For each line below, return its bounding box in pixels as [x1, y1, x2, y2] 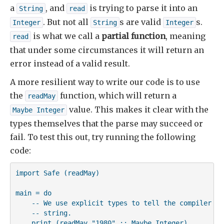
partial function [101, 31, 165, 41]
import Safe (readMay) [15, 168, 99, 177]
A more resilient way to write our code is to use [10, 77, 200, 87]
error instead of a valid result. [10, 58, 130, 69]
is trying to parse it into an [87, 3, 197, 13]
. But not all [43, 17, 90, 27]
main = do [15, 188, 51, 197]
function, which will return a [58, 90, 176, 101]
